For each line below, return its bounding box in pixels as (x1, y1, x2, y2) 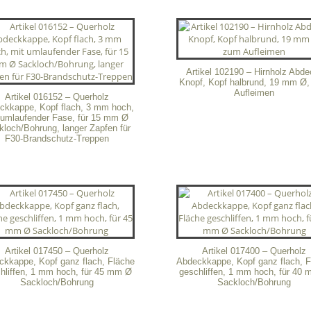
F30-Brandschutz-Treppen (4, 133, 109, 144)
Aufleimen (234, 87, 275, 98)
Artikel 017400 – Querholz (202, 246, 307, 257)
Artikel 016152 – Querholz (4, 91, 109, 102)
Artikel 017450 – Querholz (4, 246, 109, 257)
